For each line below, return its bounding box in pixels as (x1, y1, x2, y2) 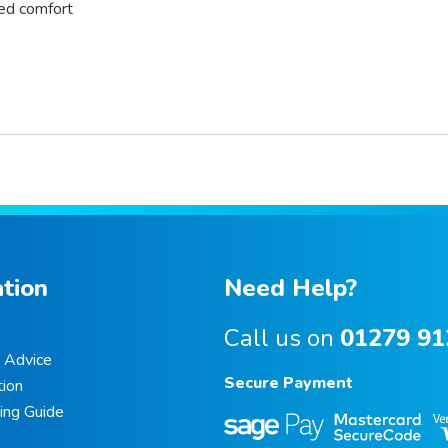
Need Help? (224, 272, 357, 304)
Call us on (224, 322, 340, 354)
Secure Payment (224, 372, 353, 394)
